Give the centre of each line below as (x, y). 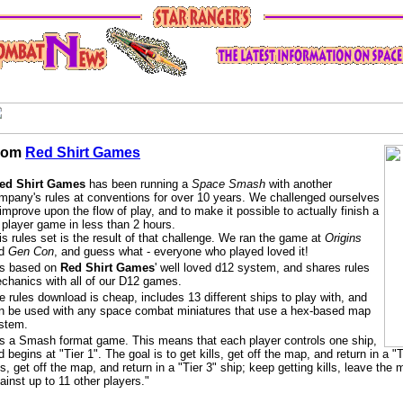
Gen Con (31, 251)
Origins (343, 238)
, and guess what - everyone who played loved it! (181, 251)
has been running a (139, 184)
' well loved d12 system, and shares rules (262, 268)
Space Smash (228, 184)
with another (299, 184)
